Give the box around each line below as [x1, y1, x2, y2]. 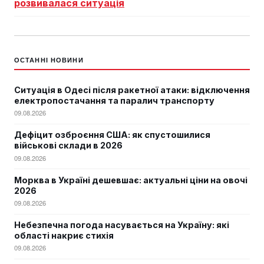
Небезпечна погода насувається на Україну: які [14, 220, 229, 230]
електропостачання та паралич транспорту [14, 95, 214, 106]
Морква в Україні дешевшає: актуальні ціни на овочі [14, 174, 247, 185]
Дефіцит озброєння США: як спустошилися [14, 130, 210, 140]
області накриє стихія [14, 230, 114, 241]
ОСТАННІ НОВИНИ [14, 55, 84, 65]
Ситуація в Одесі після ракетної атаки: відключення [14, 85, 250, 95]
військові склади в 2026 [14, 140, 123, 151]
